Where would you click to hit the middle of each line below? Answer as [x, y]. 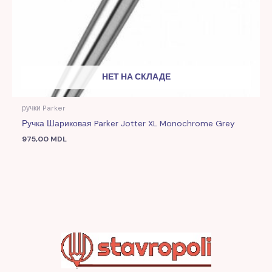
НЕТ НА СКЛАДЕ [136, 77]
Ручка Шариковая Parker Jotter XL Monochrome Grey [129, 123]
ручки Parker [44, 108]
